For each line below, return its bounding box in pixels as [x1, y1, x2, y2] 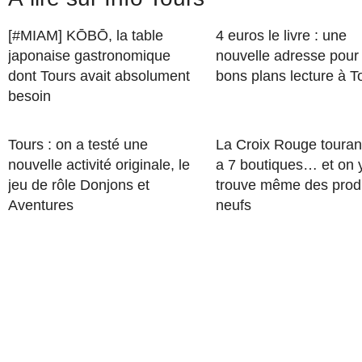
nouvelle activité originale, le [8, 157, 190, 173]
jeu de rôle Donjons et [8, 177, 149, 193]
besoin [8, 88, 51, 104]
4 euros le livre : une [215, 27, 347, 44]
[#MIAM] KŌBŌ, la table [8, 27, 163, 44]
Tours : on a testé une [8, 137, 148, 153]
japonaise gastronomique [8, 48, 170, 64]
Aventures [8, 197, 74, 213]
